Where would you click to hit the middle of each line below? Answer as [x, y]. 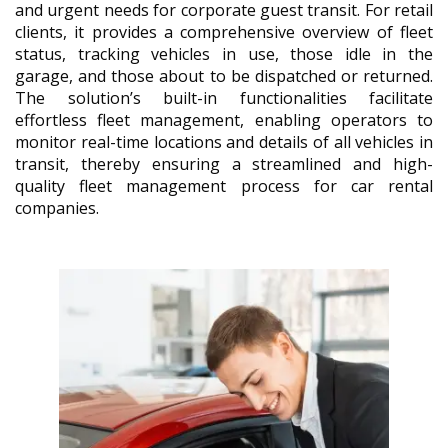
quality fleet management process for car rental [224, 185]
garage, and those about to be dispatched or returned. [224, 75]
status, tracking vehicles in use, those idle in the [224, 53]
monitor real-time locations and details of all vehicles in [224, 141]
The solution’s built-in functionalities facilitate [224, 97]
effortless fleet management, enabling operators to [224, 119]
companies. [57, 207]
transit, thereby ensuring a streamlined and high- [224, 163]
